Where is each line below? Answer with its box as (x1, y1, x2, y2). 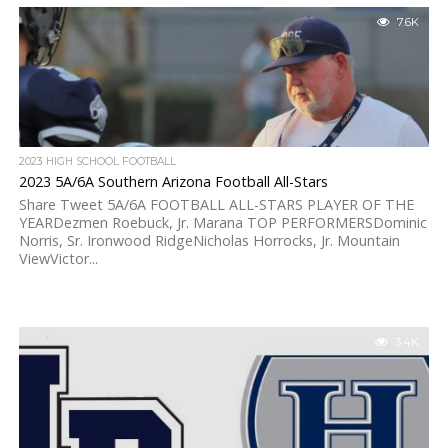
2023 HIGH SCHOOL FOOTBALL (18, 155, 176, 168)
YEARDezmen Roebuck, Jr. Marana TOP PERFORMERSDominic (18, 213, 427, 232)
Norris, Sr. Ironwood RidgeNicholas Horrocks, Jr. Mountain (18, 231, 400, 250)
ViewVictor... (18, 249, 98, 268)
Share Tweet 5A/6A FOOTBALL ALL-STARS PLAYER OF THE (18, 195, 414, 214)
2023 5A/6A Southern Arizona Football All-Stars (18, 172, 328, 191)
